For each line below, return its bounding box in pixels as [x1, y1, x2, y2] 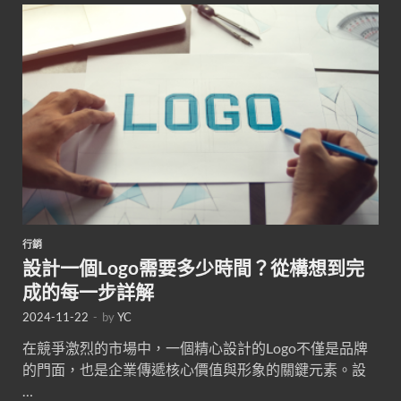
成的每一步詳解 [22, 280, 154, 303]
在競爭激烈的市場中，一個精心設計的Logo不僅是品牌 [22, 339, 368, 357]
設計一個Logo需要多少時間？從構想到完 [22, 256, 364, 279]
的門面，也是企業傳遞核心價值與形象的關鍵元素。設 [22, 361, 366, 379]
